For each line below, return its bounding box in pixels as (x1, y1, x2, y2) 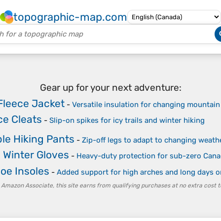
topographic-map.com (13, 10, 127, 24)
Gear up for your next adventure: (39, 82, 182, 93)
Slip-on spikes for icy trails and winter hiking (49, 116, 205, 125)
